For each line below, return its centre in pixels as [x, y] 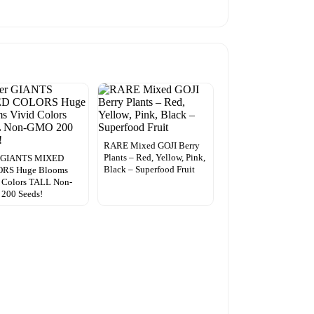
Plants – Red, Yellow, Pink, [154, 157]
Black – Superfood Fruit [149, 169]
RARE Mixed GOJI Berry [151, 145]
